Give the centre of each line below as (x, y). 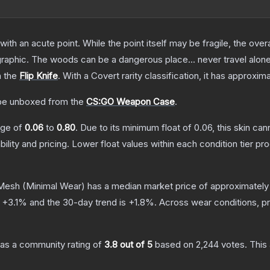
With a (76, 76)
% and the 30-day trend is (73, 202)
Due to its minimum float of (137, 128)
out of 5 (135, 245)
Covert (105, 76)
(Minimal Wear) (52, 186)
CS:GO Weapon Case (130, 102)
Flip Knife (39, 76)
